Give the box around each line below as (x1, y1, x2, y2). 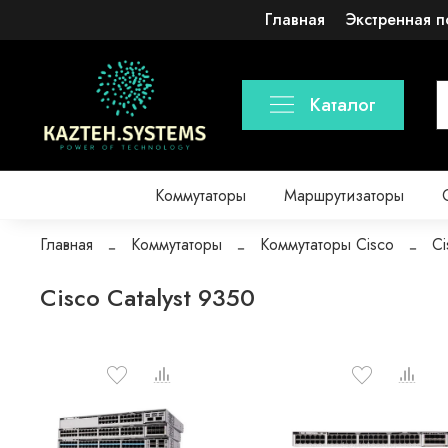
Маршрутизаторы (284, 183, 405, 207)
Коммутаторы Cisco (260, 233, 394, 257)
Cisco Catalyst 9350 (40, 280, 255, 316)
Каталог (310, 92, 377, 119)
